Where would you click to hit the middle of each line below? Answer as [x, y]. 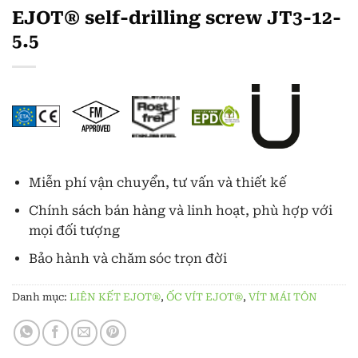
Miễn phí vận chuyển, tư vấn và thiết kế [157, 183]
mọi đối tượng [74, 230]
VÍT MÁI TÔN [283, 297]
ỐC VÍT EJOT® [205, 297]
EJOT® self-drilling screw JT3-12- [177, 18]
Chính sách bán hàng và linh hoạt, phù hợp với [180, 210]
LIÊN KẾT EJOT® [115, 297]
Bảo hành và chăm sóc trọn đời [127, 258]
